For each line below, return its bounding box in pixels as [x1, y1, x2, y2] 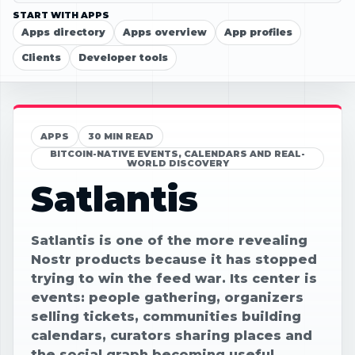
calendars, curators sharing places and [31, 327, 312, 343]
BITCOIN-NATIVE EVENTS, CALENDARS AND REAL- [50, 147, 305, 159]
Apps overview [123, 25, 207, 38]
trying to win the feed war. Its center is [31, 270, 317, 286]
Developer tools [78, 51, 168, 63]
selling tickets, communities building [31, 308, 301, 324]
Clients [21, 51, 61, 63]
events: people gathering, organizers [31, 289, 303, 305]
